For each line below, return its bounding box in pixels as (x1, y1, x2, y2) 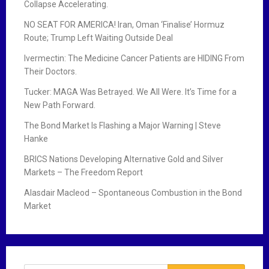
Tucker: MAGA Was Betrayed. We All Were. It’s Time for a (24, 86, 237, 97)
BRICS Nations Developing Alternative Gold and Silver (24, 154, 223, 164)
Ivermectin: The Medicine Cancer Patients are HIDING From (24, 53, 244, 63)
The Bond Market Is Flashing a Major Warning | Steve (24, 120, 221, 130)
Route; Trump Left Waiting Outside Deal (24, 32, 173, 43)
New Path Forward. (24, 100, 95, 110)
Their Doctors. (24, 66, 77, 76)
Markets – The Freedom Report (24, 167, 143, 177)
